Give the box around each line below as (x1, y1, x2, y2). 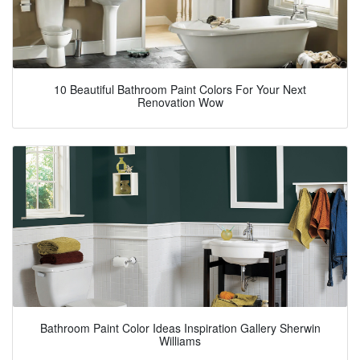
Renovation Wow (137, 93, 223, 110)
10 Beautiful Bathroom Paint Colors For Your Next (54, 80, 306, 97)
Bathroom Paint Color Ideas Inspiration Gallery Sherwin (39, 319, 321, 336)
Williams (159, 332, 201, 349)
